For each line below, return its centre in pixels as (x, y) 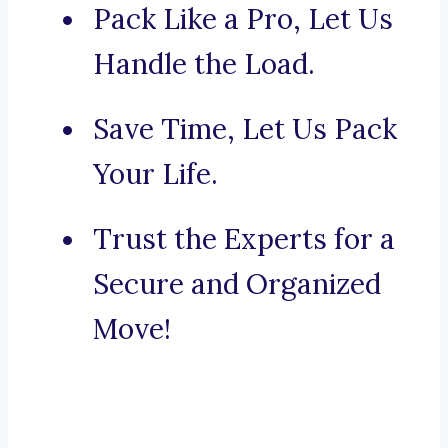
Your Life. (155, 174)
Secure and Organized (237, 284)
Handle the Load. (204, 64)
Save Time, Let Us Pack (245, 129)
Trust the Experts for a (244, 239)
